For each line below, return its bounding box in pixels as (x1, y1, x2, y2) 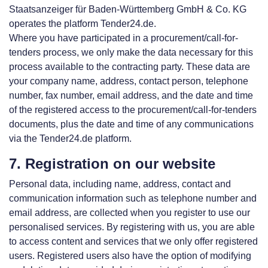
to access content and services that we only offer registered (9, 236, 258, 246)
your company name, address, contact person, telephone (9, 76, 248, 86)
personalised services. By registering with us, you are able (9, 222, 255, 232)
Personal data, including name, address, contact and (9, 179, 231, 189)
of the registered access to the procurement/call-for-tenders (9, 105, 257, 115)
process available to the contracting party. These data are (9, 62, 250, 72)
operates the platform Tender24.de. (9, 19, 156, 29)
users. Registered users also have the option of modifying (9, 251, 251, 261)
